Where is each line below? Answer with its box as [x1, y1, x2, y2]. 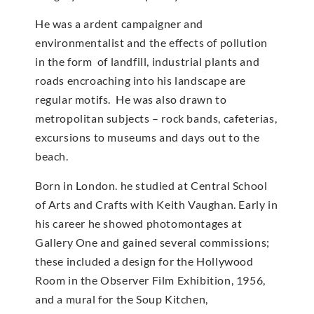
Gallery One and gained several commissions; [35, 235, 270, 249]
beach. [35, 149, 69, 163]
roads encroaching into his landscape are [35, 74, 247, 88]
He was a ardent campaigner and [35, 17, 204, 31]
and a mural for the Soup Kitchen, [35, 292, 208, 306]
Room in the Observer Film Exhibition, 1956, [35, 273, 266, 287]
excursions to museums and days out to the [35, 130, 260, 144]
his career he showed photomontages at [35, 216, 243, 230]
